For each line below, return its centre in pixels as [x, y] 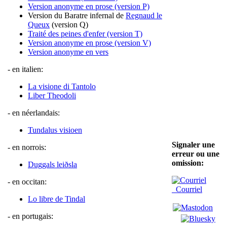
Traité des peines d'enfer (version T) [85, 34]
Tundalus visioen [55, 130]
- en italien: [25, 69]
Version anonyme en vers [68, 52]
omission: [188, 163]
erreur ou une [196, 154]
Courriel [187, 189]
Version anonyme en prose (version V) [89, 43]
